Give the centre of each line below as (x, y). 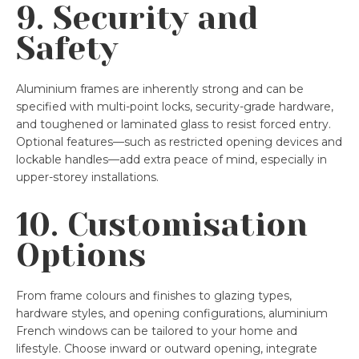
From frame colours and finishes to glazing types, (154, 295)
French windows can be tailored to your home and (157, 331)
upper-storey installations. (87, 177)
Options (81, 255)
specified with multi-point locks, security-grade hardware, (175, 106)
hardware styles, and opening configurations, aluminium (172, 313)
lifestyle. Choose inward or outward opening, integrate (167, 348)
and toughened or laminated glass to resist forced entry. (173, 124)
